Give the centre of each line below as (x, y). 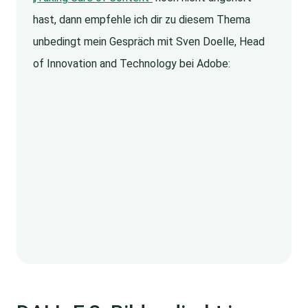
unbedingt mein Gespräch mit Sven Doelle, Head (149, 42)
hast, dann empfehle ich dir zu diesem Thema (142, 20)
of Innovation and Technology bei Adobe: (132, 64)
